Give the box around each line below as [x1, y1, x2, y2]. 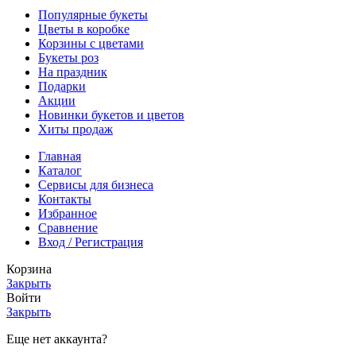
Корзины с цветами [38, 36, 144, 50]
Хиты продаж [38, 122, 113, 136]
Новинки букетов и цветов [38, 107, 184, 122]
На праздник [38, 64, 107, 79]
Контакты [38, 192, 91, 206]
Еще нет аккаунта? [6, 331, 107, 346]
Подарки [38, 79, 86, 93]
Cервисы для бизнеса [38, 177, 153, 192]
